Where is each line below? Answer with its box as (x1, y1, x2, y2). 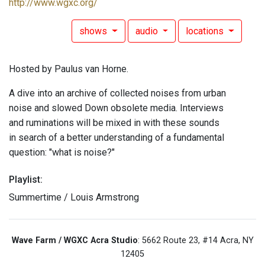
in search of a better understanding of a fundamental (9, 132, 224, 144)
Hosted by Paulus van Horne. (9, 63, 128, 75)
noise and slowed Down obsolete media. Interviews (9, 102, 224, 114)
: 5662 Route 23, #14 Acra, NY (137, 235, 254, 246)
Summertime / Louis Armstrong (9, 192, 139, 203)
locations (186, 25, 227, 37)
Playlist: (9, 174, 43, 186)
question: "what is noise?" (9, 147, 115, 159)
